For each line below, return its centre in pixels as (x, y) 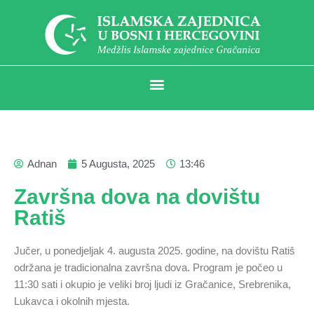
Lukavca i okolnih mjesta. (72, 301)
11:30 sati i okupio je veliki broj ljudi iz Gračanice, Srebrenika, (152, 284)
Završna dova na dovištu (137, 196)
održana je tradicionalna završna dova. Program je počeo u (148, 267)
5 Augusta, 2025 (118, 163)
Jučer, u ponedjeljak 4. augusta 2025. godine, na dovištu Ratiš (155, 250)
